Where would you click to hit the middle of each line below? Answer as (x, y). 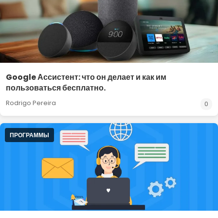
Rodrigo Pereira (31, 103)
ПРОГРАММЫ (29, 135)
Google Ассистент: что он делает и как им (86, 77)
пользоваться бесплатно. (56, 88)
